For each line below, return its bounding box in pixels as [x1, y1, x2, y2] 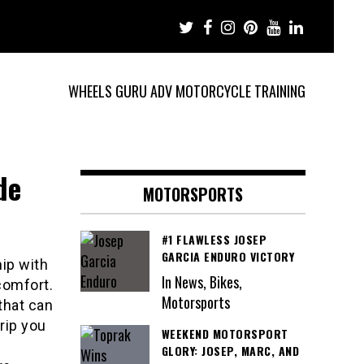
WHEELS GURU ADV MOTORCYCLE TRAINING [68, 80, 305, 102]
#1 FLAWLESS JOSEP [161, 231, 266, 249]
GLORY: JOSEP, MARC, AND [161, 341, 299, 359]
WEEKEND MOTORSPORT [161, 324, 288, 342]
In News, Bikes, [161, 271, 242, 292]
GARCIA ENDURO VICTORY [161, 248, 294, 266]
